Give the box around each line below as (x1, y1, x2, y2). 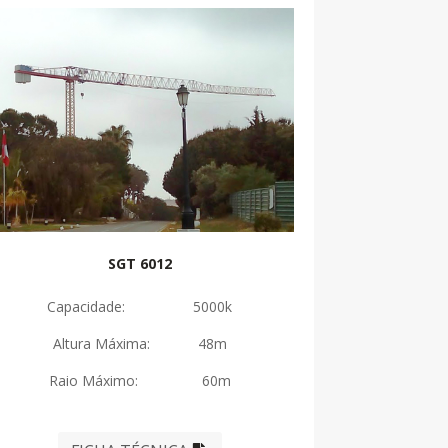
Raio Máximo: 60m (48, 370, 231, 390)
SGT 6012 (107, 253, 172, 273)
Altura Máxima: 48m (52, 333, 227, 353)
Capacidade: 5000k (47, 296, 233, 316)
